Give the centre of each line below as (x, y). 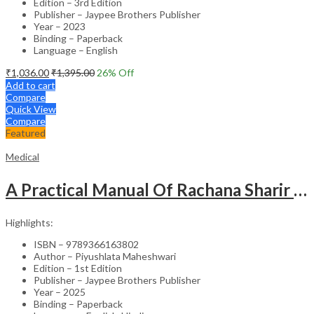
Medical (22, 156)
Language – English (76, 50)
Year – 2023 (60, 26)
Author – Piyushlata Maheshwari (105, 256)
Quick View (31, 109)
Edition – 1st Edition (78, 268)
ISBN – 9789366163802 (86, 244)
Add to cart (30, 85)
